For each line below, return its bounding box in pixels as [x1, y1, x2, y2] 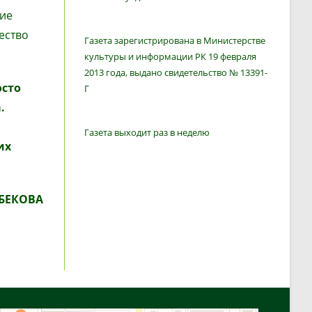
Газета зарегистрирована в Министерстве [84, 34, 266, 47]
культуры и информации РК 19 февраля [84, 50, 257, 63]
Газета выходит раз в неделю [84, 126, 210, 139]
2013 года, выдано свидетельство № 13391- [84, 66, 268, 79]
